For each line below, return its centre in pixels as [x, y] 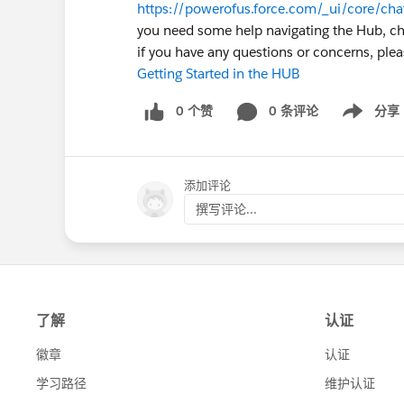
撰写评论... [226, 209]
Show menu [364, 120]
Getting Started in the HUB [218, 73]
